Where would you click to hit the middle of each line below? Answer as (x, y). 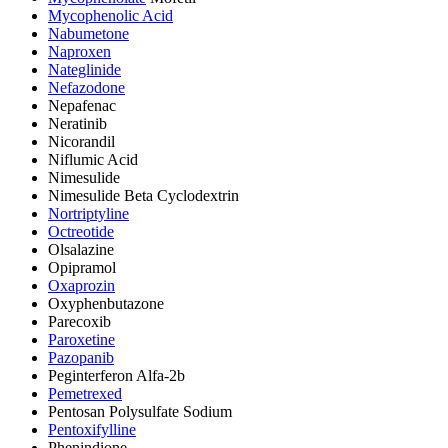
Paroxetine (81, 339)
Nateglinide (84, 69)
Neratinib (77, 123)
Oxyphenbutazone (106, 303)
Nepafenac (82, 105)
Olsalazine (81, 249)
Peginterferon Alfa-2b (116, 375)
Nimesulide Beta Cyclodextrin (143, 195)
